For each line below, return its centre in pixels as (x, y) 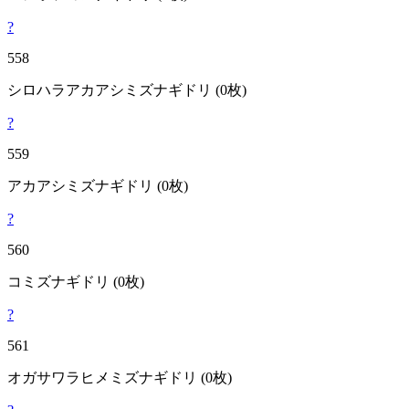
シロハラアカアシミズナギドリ (110, 89)
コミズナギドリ (58, 281)
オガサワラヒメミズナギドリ (102, 377)
